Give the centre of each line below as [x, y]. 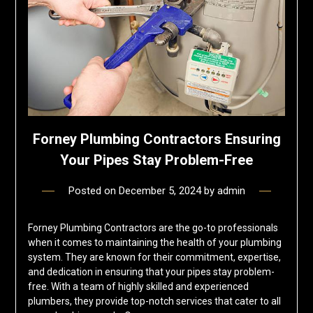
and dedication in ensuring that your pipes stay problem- [151, 272]
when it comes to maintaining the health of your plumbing [154, 243]
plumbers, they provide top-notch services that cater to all [154, 301]
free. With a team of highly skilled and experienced [138, 287]
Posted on [93, 191]
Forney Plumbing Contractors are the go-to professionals [153, 228]
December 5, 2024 [160, 191]
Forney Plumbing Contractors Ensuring [156, 139]
